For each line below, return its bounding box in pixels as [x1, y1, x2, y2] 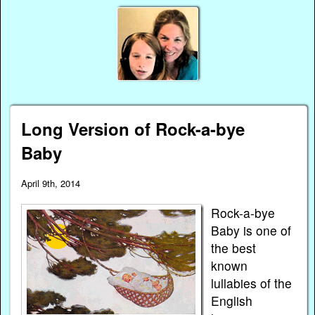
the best [211, 239, 257, 257]
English [211, 292, 253, 310]
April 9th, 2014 [21, 176, 81, 191]
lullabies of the [211, 274, 292, 292]
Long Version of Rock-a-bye [21, 117, 245, 141]
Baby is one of [211, 221, 292, 240]
